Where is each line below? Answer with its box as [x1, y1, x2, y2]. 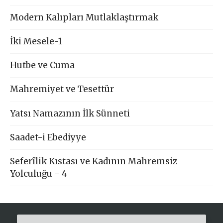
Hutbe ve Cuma [10, 60, 75, 71]
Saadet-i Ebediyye [10, 131, 87, 143]
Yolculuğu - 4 [10, 168, 68, 179]
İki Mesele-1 [10, 36, 63, 47]
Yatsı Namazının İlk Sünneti [10, 108, 130, 119]
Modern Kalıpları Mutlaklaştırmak [10, 12, 159, 23]
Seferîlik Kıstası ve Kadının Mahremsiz [10, 155, 178, 167]
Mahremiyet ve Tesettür [10, 84, 114, 95]
